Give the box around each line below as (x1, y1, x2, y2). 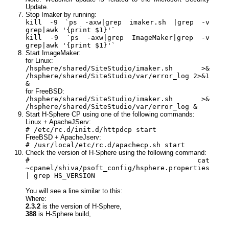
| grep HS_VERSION (26, 172, 95, 180)
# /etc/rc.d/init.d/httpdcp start (26, 126, 156, 134)
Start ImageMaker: (26, 49, 81, 57)
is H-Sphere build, (36, 210, 91, 218)
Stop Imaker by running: (26, 11, 97, 19)
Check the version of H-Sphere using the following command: (26, 149, 207, 157)
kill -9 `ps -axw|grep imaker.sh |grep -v (26, 18, 210, 27)
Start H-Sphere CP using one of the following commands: (26, 110, 195, 119)
